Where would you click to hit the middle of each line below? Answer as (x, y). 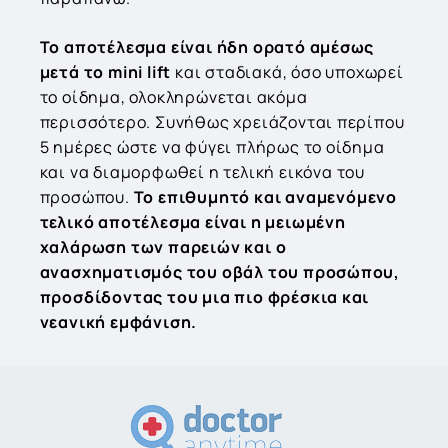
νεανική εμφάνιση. (120, 322)
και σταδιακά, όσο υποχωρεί (287, 72)
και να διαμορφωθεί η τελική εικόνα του (202, 172)
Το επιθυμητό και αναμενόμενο (265, 197)
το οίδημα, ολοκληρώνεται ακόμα (173, 97)
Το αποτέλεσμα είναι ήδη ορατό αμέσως (207, 47)
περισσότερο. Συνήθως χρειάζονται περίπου (222, 122)
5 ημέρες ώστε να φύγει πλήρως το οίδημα (212, 147)
